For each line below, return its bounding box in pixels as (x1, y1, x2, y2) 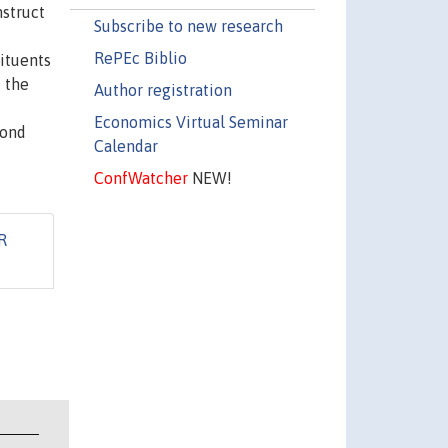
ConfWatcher (93, 168, 188, 187)
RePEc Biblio (93, 48, 187, 67)
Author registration (93, 80, 232, 99)
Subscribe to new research (93, 16, 283, 35)
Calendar (93, 136, 158, 155)
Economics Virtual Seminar (93, 112, 288, 131)
